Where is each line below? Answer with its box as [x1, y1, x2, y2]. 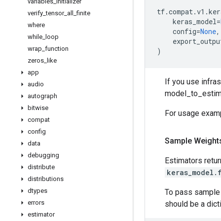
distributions [28, 175, 64, 183]
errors [28, 199, 44, 206]
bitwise [28, 104, 48, 111]
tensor [46, 9, 64, 17]
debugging [28, 151, 59, 159]
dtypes [28, 187, 47, 194]
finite [76, 9, 90, 17]
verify [28, 9, 43, 17]
